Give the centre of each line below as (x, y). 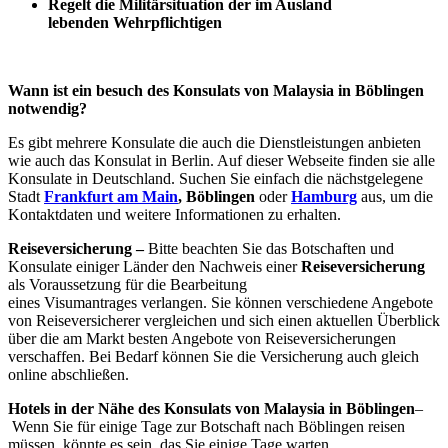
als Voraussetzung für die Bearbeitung (127, 285)
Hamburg (324, 197)
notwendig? (47, 109)
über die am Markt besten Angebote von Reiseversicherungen (202, 339)
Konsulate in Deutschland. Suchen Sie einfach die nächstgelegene (215, 179)
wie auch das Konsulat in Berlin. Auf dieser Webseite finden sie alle (221, 161)
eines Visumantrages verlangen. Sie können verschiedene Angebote (220, 303)
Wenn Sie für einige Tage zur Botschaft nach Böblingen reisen (206, 427)
